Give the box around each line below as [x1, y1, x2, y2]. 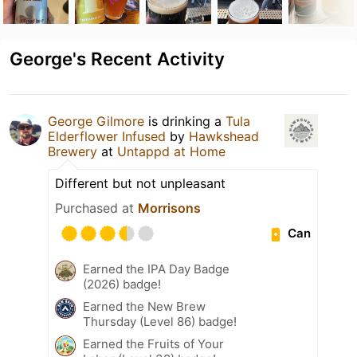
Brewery [48, 143, 97, 159]
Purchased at [55, 199, 138, 216]
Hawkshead [189, 127, 259, 144]
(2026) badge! [83, 276, 161, 292]
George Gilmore [48, 112, 144, 129]
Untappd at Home [117, 143, 226, 159]
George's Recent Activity [10, 47, 225, 69]
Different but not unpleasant [55, 175, 226, 191]
